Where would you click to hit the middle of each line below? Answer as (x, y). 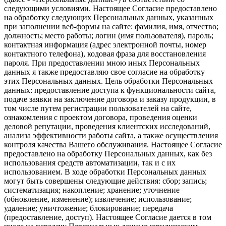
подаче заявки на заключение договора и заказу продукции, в (110, 99)
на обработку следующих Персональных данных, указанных (109, 17)
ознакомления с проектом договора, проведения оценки (101, 117)
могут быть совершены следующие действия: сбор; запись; (105, 181)
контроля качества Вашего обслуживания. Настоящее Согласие (113, 144)
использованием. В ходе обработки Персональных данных (105, 172)
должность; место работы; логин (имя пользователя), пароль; (109, 35)
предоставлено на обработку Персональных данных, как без (108, 153)
